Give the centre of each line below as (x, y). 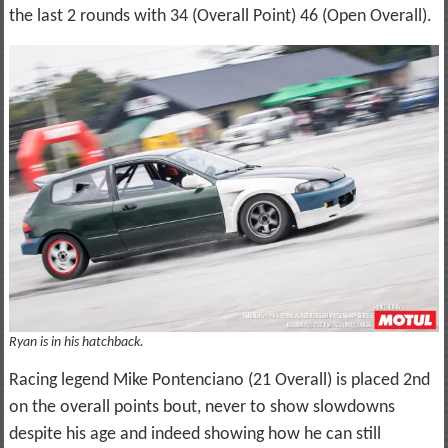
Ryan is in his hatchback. (76, 343)
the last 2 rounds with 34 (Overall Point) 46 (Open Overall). (220, 16)
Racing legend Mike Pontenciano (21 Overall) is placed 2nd (219, 381)
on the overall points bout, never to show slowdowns (201, 408)
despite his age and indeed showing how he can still (194, 435)
